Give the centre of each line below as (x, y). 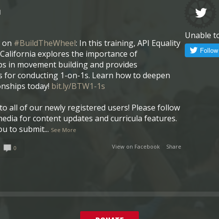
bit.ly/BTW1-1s (78, 86)
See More (64, 130)
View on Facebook (136, 146)
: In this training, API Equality (128, 43)
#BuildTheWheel (45, 43)
